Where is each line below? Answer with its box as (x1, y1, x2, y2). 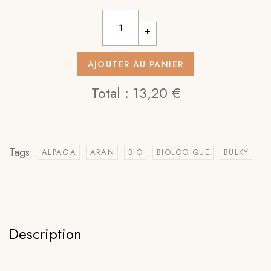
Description (9, 223, 82, 244)
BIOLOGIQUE (156, 146, 210, 158)
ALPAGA (42, 146, 76, 158)
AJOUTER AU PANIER (87, 58, 184, 70)
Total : (91, 82, 133, 103)
